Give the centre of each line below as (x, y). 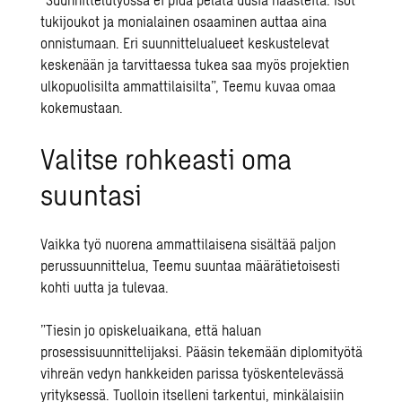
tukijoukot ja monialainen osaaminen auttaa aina (184, 22)
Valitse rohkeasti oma (166, 158)
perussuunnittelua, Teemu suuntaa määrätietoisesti (191, 266)
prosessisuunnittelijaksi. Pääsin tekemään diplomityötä (202, 352)
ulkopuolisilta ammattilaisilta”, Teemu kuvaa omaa (188, 86)
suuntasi (92, 194)
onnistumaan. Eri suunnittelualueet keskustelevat (185, 43)
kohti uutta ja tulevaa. (105, 287)
